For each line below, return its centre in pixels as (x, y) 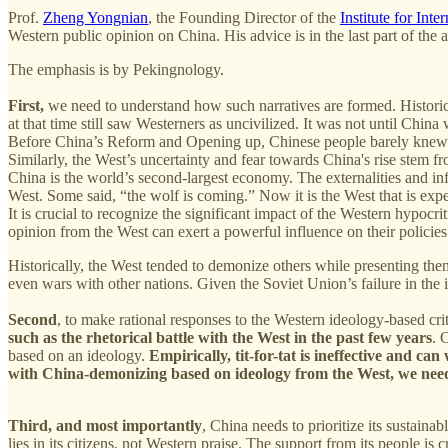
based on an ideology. (78, 355)
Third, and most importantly (105, 425)
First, (26, 105)
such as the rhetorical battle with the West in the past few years (220, 337)
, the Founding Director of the (244, 17)
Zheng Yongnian (95, 17)
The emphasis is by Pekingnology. (116, 69)
